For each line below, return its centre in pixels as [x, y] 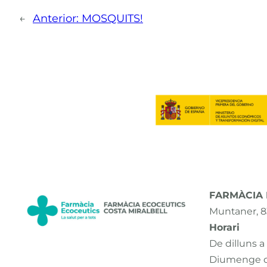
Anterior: [56, 19]
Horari [225, 228]
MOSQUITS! [112, 19]
